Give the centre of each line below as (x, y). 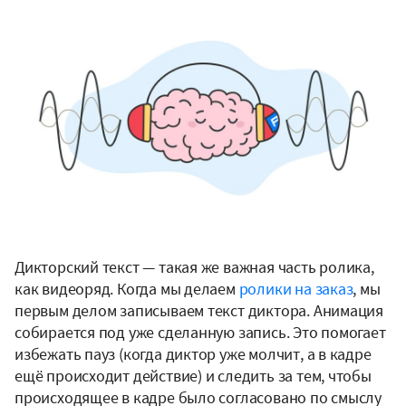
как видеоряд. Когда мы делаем (127, 289)
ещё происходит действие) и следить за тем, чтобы (193, 376)
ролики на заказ (296, 289)
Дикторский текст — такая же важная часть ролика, (194, 267)
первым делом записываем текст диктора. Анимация (199, 311)
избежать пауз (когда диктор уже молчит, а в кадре (193, 354)
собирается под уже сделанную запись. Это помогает (200, 333)
